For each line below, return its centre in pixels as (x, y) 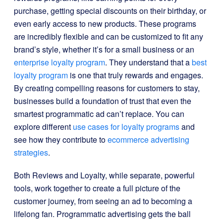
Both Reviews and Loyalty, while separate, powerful (104, 175)
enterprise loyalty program (59, 62)
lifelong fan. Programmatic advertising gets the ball (102, 214)
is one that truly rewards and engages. (136, 75)
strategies (31, 152)
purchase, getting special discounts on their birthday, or (110, 11)
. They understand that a (148, 62)
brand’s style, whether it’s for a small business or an (104, 49)
